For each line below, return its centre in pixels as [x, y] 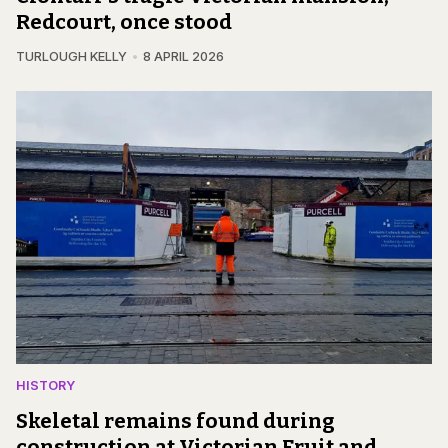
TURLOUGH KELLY [71, 57]
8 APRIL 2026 [183, 57]
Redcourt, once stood [124, 22]
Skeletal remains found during [175, 421]
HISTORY [45, 386]
